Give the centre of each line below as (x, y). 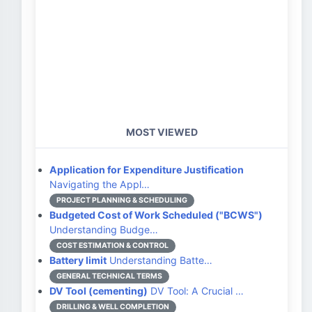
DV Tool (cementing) (99, 291)
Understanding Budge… (104, 229)
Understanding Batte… (159, 260)
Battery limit (78, 260)
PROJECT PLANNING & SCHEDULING (122, 200)
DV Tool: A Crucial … (196, 291)
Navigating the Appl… (100, 184)
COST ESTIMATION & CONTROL (112, 245)
